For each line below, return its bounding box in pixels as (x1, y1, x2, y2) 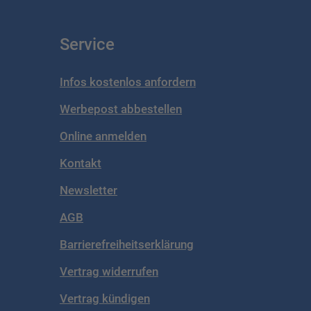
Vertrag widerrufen (60, 264, 158, 278)
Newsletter (60, 183, 117, 197)
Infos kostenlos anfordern (60, 74, 196, 89)
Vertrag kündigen (60, 291, 150, 305)
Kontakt (60, 155, 101, 170)
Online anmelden (60, 128, 146, 143)
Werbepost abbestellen (60, 101, 182, 116)
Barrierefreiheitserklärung (60, 237, 194, 251)
